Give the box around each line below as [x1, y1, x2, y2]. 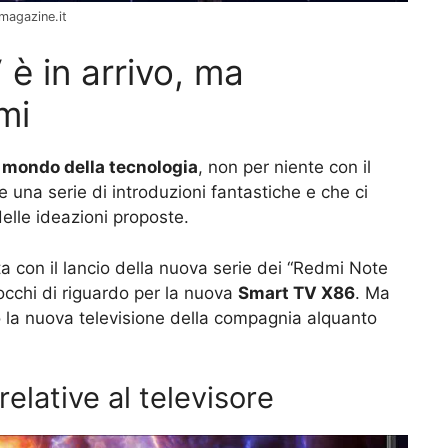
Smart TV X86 [238, 282, 355, 303]
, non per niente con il [198, 157, 371, 178]
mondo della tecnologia [2, 157, 198, 178]
